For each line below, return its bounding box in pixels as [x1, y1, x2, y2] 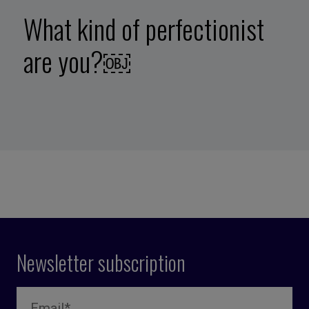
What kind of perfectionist [23, 8, 264, 49]
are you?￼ [23, 41, 130, 81]
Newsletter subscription [17, 246, 186, 278]
